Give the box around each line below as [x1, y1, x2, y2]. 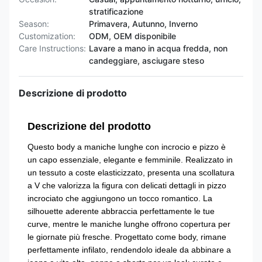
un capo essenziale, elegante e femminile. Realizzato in [27, 155, 233, 164]
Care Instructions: [19, 43, 86, 53]
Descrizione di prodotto [19, 87, 127, 99]
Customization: [19, 31, 75, 41]
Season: [19, 19, 49, 29]
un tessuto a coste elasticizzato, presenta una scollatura [27, 168, 235, 177]
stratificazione [89, 6, 143, 16]
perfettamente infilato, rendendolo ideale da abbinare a [27, 245, 231, 254]
